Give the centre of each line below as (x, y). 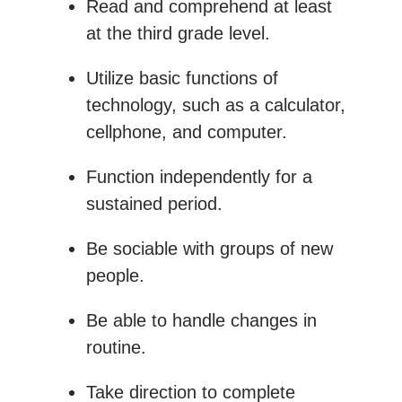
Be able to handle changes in (201, 320)
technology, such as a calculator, (216, 105)
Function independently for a (199, 176)
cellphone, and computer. (187, 131)
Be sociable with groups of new (210, 248)
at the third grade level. (178, 33)
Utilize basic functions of (182, 78)
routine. (116, 347)
